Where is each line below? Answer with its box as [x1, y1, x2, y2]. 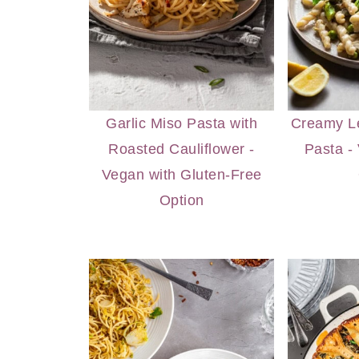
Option [159, 192, 204, 208]
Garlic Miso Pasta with [106, 115, 258, 131]
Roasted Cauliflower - [108, 140, 255, 157]
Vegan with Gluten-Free [101, 166, 262, 183]
